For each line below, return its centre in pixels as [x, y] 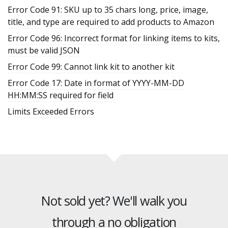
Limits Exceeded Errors [51, 111]
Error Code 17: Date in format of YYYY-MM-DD [96, 83]
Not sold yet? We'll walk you [114, 200]
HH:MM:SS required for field [61, 95]
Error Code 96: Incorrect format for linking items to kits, [114, 38]
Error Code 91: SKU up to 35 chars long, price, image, [108, 9]
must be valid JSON [44, 50]
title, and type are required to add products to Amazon [111, 22]
